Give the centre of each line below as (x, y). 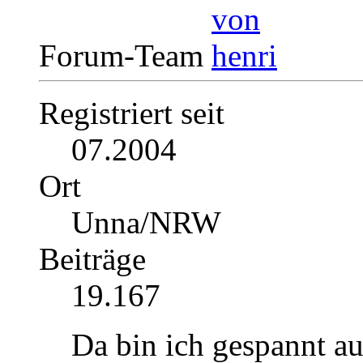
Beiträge (92, 259)
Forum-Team (125, 56)
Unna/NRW (146, 223)
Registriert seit (132, 113)
